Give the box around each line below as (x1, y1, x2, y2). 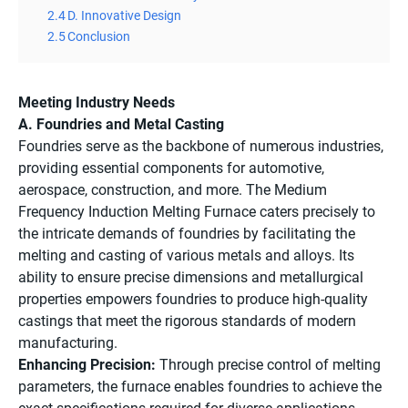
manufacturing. (18, 333, 117, 352)
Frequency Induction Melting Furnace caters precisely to (18, 202, 375, 220)
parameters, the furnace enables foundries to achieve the (18, 377, 382, 395)
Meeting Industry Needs (18, 93, 175, 111)
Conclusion (67, 28, 130, 45)
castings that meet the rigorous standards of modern (18, 311, 356, 330)
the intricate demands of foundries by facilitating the (18, 224, 355, 242)
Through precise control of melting (156, 355, 381, 373)
